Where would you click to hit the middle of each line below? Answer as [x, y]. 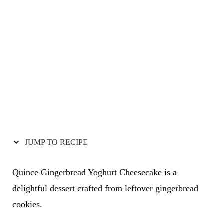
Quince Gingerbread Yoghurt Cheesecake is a [94, 173]
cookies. [27, 205]
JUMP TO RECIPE [55, 142]
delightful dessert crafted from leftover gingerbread [105, 189]
